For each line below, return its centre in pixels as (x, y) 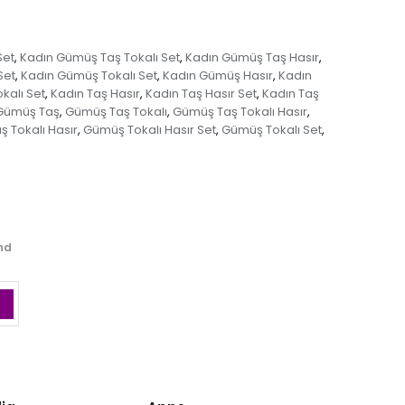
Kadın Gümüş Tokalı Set (89, 76)
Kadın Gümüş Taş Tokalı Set (100, 58)
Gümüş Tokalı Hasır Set (149, 130)
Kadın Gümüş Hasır (217, 76)
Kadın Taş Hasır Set (201, 94)
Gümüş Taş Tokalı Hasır (240, 112)
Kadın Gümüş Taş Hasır (252, 58)
